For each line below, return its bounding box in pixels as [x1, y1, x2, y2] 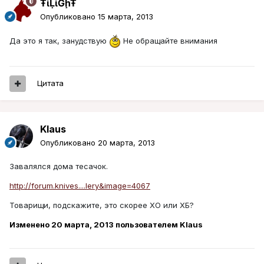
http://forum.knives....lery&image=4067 [9, 181, 150, 191]
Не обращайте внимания [121, 35, 217, 45]
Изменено [9, 220, 51, 230]
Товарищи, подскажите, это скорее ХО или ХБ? [9, 200, 194, 210]
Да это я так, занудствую [9, 35, 109, 45]
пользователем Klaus [114, 220, 203, 230]
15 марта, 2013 [98, 12, 153, 22]
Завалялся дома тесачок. [9, 161, 108, 171]
